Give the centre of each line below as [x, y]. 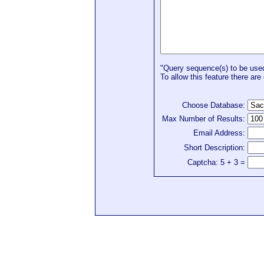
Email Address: [219, 133]
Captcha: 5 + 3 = [216, 163]
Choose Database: [214, 105]
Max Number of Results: [204, 119]
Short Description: [214, 148]
